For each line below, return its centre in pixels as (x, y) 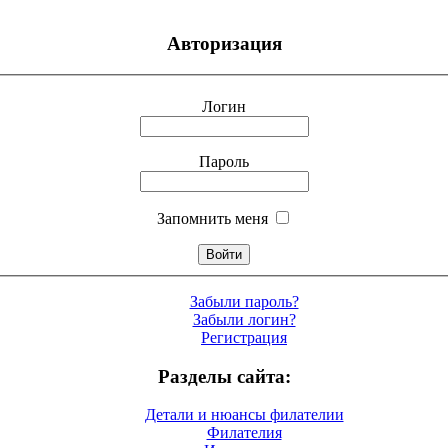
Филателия (244, 433)
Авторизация (224, 44)
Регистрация (244, 337)
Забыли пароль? (244, 301)
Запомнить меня (212, 218)
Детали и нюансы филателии (244, 415)
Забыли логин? (244, 319)
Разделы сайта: (224, 376)
